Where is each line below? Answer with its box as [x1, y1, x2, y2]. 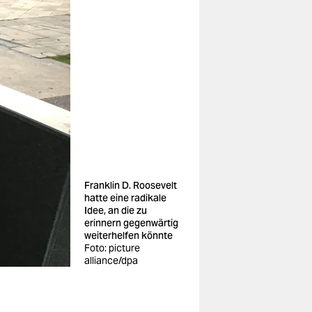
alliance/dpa [84, 254, 138, 267]
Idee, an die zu [84, 204, 147, 217]
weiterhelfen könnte [84, 229, 173, 242]
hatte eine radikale [84, 192, 166, 204]
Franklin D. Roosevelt [84, 179, 177, 192]
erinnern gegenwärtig [84, 217, 178, 229]
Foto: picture [84, 242, 140, 254]
